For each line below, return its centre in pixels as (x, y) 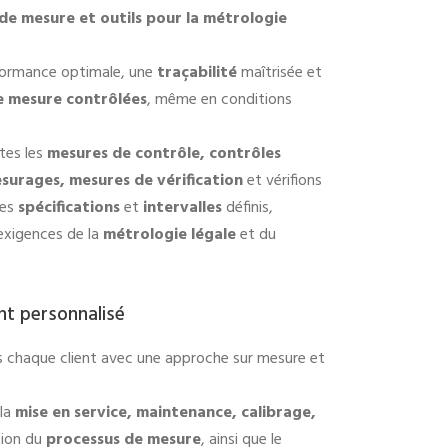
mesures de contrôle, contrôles (164, 153)
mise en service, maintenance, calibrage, (165, 412)
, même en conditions (219, 99)
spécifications (69, 207)
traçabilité (197, 72)
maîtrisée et (279, 72)
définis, (247, 207)
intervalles (182, 207)
